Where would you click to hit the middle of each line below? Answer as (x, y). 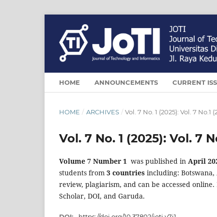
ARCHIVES (102, 112)
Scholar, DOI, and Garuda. (102, 196)
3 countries (126, 172)
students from (83, 172)
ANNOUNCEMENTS (126, 82)
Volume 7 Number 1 (93, 161)
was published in (157, 161)
